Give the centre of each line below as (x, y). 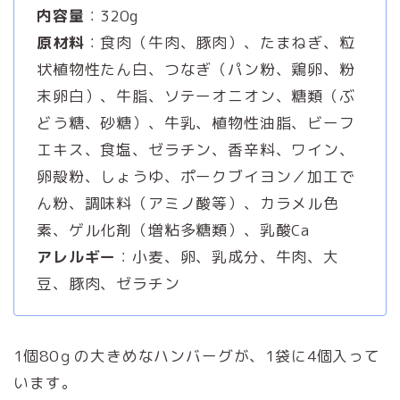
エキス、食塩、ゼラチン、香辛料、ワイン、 (196, 150)
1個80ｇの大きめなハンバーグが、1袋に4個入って (197, 356)
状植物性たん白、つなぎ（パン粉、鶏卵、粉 (196, 70)
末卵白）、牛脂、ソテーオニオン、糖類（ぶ (196, 96)
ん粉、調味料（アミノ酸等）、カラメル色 (188, 204)
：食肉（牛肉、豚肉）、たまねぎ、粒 (220, 43)
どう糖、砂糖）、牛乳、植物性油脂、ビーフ (196, 123)
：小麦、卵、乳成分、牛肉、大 (228, 257)
